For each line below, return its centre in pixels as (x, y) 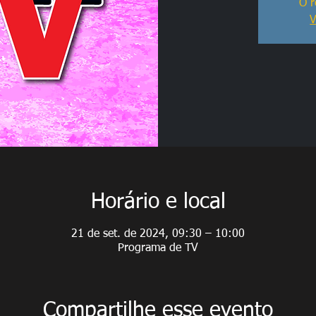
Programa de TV (158, 248)
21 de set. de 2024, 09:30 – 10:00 (158, 234)
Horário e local (158, 202)
